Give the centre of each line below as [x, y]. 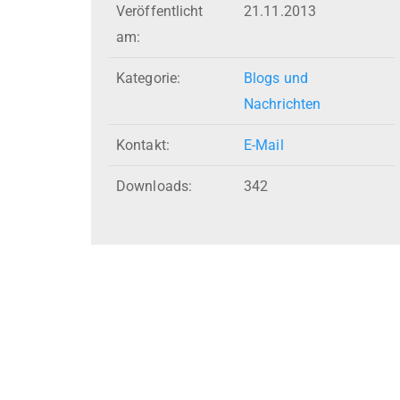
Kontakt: [143, 146]
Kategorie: [148, 79]
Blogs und [276, 79]
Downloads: [154, 187]
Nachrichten [283, 104]
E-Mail [264, 146]
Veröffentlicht [160, 12]
